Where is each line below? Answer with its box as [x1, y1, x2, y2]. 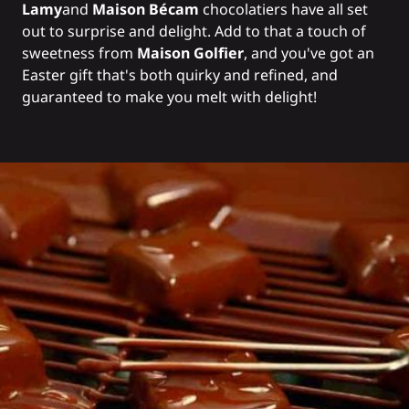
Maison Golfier [137, 43, 244, 64]
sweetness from [22, 43, 137, 64]
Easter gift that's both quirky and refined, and [22, 65, 338, 86]
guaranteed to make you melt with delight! [22, 87, 317, 108]
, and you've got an [244, 43, 374, 64]
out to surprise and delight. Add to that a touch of [22, 21, 366, 42]
